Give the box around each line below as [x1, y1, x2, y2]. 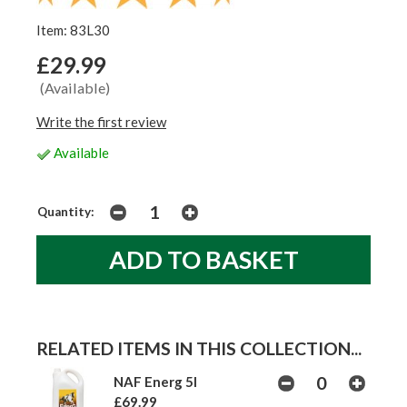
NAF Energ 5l [114, 373, 197, 391]
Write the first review [36, 114, 166, 131]
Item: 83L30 [36, 22, 110, 39]
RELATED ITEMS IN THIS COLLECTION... [36, 338, 362, 360]
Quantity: [37, 204, 94, 220]
